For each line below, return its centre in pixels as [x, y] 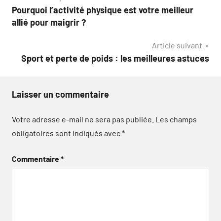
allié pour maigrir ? [49, 22]
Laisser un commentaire [60, 94]
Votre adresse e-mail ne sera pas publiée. [83, 119]
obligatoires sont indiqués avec [67, 133]
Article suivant [177, 45]
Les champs [176, 119]
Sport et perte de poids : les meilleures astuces [115, 58]
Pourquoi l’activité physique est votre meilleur [103, 10]
